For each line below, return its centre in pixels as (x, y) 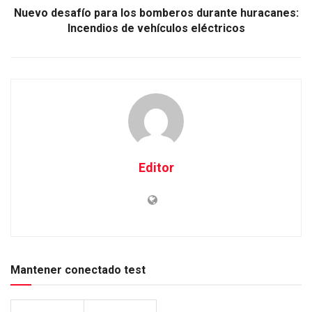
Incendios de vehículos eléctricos (156, 29)
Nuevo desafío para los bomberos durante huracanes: (156, 13)
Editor (156, 168)
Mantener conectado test (78, 270)
